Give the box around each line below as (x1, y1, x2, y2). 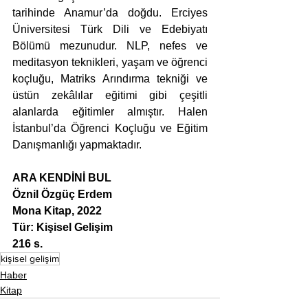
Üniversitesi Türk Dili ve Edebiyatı (12, 23, 208, 35)
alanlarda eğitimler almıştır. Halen (12, 105, 208, 118)
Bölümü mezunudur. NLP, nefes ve (12, 39, 208, 52)
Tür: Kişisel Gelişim (12, 221, 113, 233)
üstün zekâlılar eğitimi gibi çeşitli (12, 89, 208, 101)
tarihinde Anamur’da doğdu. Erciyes (12, 6, 208, 19)
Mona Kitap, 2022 (12, 204, 102, 217)
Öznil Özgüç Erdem (12, 188, 112, 200)
